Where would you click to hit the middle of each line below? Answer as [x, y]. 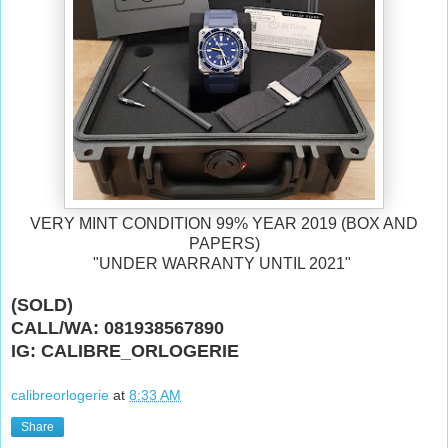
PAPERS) [224, 243]
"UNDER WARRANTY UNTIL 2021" [224, 263]
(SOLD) [42, 304]
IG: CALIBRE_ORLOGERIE [125, 350]
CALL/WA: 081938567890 [117, 327]
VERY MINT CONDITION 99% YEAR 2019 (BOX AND [224, 223]
